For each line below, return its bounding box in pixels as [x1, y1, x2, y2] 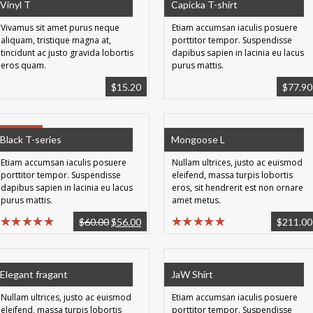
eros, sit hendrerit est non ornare [172, 182, 305, 194]
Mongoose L [171, 133, 225, 145]
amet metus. [172, 194, 221, 206]
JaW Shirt [171, 268, 213, 280]
